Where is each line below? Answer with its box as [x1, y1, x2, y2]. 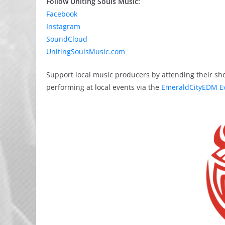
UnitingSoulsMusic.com [46, 47, 125, 56]
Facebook [46, 9, 77, 19]
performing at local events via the [46, 82, 161, 92]
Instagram [46, 22, 80, 31]
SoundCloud [46, 34, 87, 44]
